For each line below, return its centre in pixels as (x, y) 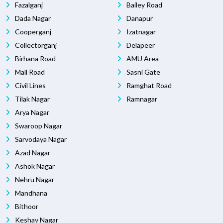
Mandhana (30, 193)
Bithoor (26, 207)
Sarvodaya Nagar (40, 139)
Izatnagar (140, 32)
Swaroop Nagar (38, 126)
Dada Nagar (32, 18)
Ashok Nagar (34, 166)
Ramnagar (141, 99)
